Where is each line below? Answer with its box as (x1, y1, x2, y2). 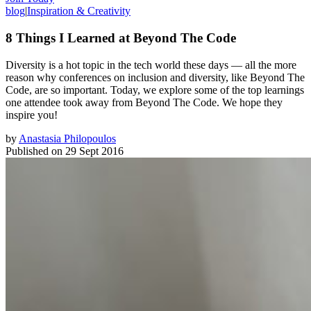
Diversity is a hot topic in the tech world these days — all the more (6, 58, 296, 71)
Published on (6, 144, 62, 157)
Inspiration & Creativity (27, 5, 131, 17)
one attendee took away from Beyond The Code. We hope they (6, 96, 283, 108)
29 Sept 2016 (65, 144, 124, 157)
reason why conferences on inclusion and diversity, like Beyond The (6, 71, 305, 83)
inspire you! (6, 108, 58, 121)
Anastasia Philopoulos (19, 132, 116, 144)
